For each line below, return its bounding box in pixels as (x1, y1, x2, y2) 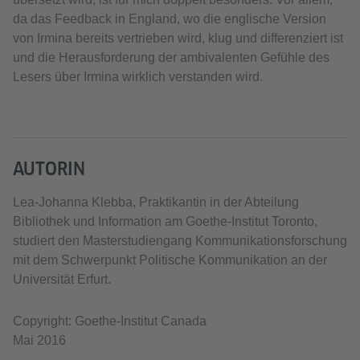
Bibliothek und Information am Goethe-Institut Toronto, (13, 215, 317, 229)
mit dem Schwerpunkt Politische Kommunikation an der (13, 253, 327, 268)
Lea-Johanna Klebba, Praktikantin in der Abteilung (13, 195, 299, 210)
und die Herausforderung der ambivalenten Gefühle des (13, 51, 329, 65)
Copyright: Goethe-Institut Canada (13, 314, 207, 329)
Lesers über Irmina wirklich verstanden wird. (13, 70, 263, 84)
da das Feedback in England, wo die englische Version (13, 12, 326, 27)
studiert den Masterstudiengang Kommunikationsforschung (13, 234, 347, 248)
